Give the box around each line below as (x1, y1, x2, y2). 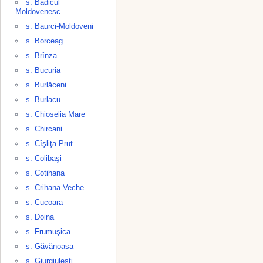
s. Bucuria (26, 66, 60, 75)
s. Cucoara (26, 198, 63, 207)
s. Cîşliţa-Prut (26, 139, 73, 148)
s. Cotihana (26, 168, 65, 177)
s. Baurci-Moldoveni (26, 22, 93, 31)
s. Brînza (26, 51, 57, 60)
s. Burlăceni (26, 80, 66, 89)
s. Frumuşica (26, 227, 70, 236)
